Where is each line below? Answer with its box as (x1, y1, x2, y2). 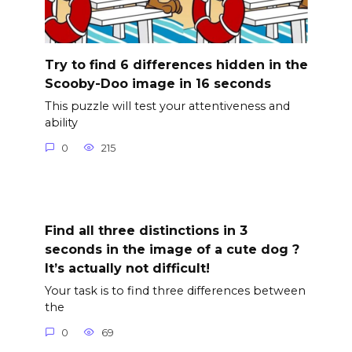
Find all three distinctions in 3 (44, 222, 247, 238)
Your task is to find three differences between (44, 284, 306, 299)
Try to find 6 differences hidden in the (44, 57, 308, 72)
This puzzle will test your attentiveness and (44, 99, 290, 114)
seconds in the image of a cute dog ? (44, 241, 299, 257)
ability (44, 115, 78, 130)
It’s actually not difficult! (44, 260, 210, 276)
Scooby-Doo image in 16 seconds (44, 75, 271, 91)
